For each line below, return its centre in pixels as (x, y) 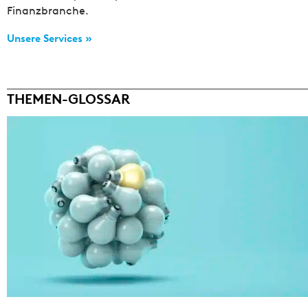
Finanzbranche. (48, 10)
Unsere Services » (49, 38)
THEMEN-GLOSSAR (68, 99)
